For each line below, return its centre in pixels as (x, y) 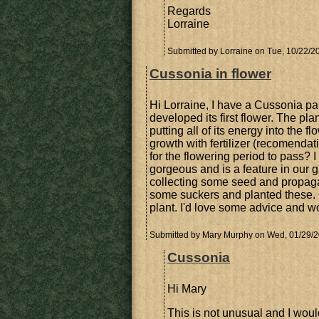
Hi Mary (187, 289)
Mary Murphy (228, 235)
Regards (189, 11)
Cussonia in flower (210, 74)
